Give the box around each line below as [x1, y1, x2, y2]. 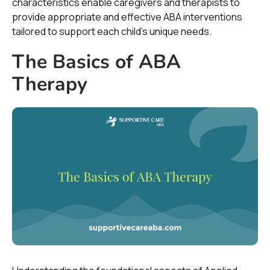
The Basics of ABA [12, 48, 181, 75]
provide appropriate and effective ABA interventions [12, 10, 242, 24]
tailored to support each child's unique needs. [12, 24, 212, 38]
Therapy [12, 71, 87, 97]
